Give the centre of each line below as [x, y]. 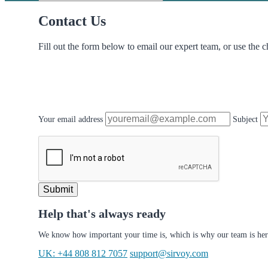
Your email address [71, 120]
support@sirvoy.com [169, 254]
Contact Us [72, 21]
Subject [245, 120]
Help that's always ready [102, 213]
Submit [58, 190]
